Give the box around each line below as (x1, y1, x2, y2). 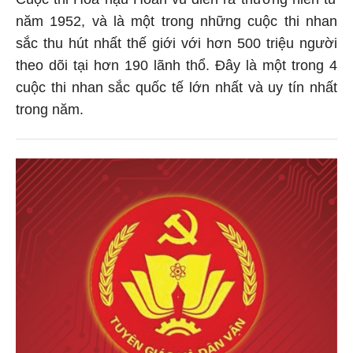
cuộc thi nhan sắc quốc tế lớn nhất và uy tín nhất (16, 77, 337, 94)
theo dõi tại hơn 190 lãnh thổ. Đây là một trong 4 (16, 55, 337, 72)
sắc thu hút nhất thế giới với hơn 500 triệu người (16, 33, 337, 50)
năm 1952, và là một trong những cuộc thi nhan (16, 11, 337, 28)
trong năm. (16, 99, 84, 116)
